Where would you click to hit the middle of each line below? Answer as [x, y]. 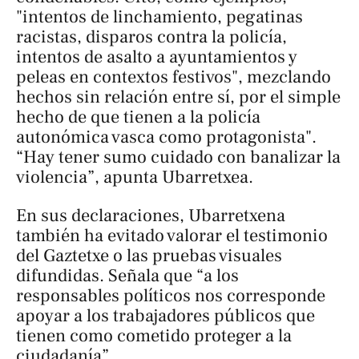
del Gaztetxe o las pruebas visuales [149, 255]
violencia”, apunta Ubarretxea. [135, 177]
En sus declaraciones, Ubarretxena [151, 215]
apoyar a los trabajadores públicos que [165, 315]
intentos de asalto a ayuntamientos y [157, 57]
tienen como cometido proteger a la [154, 335]
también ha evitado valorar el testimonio [172, 235]
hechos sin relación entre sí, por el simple [178, 97]
